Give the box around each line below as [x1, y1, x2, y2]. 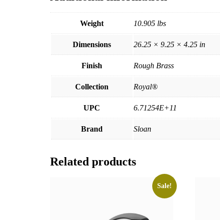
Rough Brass [134, 61, 174, 70]
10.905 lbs [134, 19, 166, 27]
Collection [75, 82, 109, 91]
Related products [50, 155, 136, 168]
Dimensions [73, 40, 111, 49]
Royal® [134, 82, 158, 91]
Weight [80, 19, 104, 27]
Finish [82, 61, 102, 70]
